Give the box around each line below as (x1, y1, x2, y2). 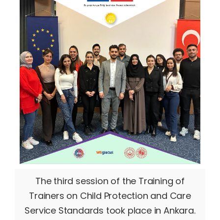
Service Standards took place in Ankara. (25, 204, 195, 217)
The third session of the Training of (35, 175, 185, 187)
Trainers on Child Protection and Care (29, 190, 191, 202)
